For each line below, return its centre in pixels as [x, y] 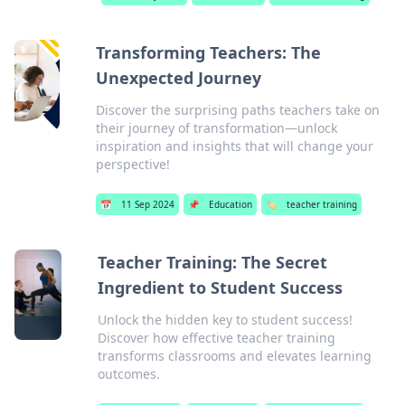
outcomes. [129, 374]
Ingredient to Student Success [221, 287]
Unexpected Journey [178, 78]
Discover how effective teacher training [217, 338]
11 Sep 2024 [147, 204]
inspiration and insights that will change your [234, 146]
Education [230, 204]
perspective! [132, 164]
